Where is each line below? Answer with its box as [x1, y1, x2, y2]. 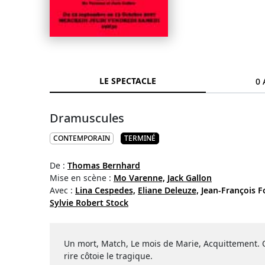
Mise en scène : [50, 172, 114, 184]
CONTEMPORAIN [53, 133, 110, 144]
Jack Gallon [167, 172, 212, 184]
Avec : [50, 185, 75, 196]
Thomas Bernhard [67, 160, 140, 172]
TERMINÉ [124, 133, 156, 144]
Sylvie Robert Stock [50, 197, 128, 209]
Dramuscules [50, 110, 124, 127]
